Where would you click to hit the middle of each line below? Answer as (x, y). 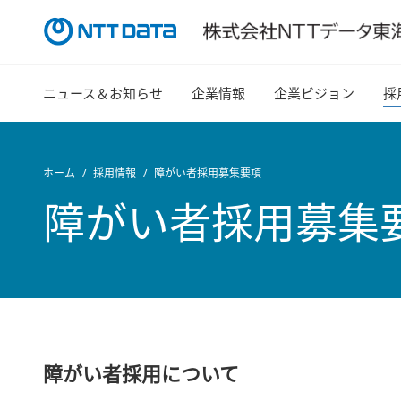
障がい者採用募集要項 (208, 173)
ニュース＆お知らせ (103, 93)
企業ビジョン (314, 93)
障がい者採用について (141, 373)
